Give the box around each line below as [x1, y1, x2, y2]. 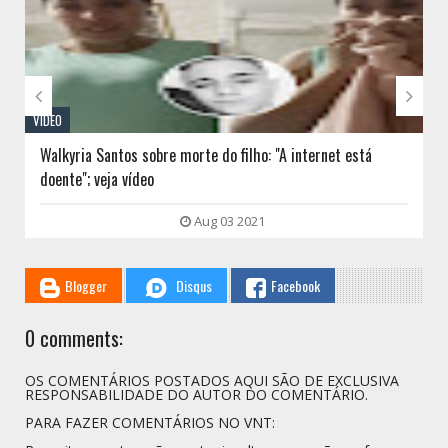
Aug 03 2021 [191, 212, 265, 231]
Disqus [176, 275, 212, 297]
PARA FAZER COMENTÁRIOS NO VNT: [25, 413, 275, 433]
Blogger [65, 275, 107, 297]
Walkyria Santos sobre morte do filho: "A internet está [40, 143, 372, 168]
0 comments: [25, 323, 123, 354]
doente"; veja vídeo [40, 167, 154, 192]
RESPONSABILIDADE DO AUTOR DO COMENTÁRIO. [25, 385, 368, 405]
